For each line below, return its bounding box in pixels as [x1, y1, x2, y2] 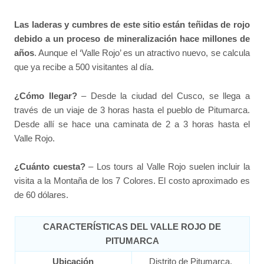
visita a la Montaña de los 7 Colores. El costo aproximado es [14, 175, 250, 186]
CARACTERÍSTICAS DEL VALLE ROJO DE [43, 222, 221, 232]
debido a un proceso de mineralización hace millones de [14, 34, 250, 44]
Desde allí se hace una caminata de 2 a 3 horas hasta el [14, 118, 250, 129]
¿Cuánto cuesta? [14, 161, 85, 171]
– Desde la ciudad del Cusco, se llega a [77, 90, 250, 101]
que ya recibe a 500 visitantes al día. [14, 62, 154, 72]
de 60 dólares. [14, 189, 69, 200]
